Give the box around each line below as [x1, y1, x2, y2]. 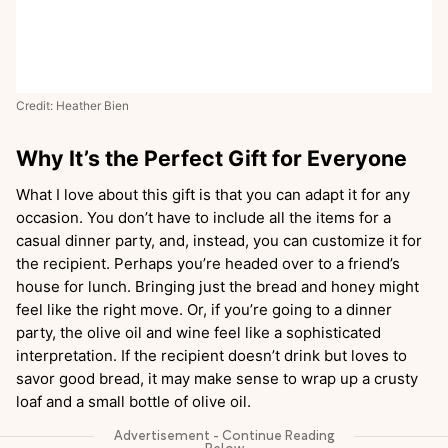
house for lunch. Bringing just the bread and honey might [16, 276, 419, 296]
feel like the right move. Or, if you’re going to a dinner [16, 299, 392, 319]
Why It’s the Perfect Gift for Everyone [16, 144, 407, 171]
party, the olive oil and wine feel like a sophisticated [16, 322, 381, 342]
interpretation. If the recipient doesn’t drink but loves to [16, 345, 407, 365]
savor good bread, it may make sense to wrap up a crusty [16, 368, 418, 388]
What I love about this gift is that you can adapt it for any [16, 184, 410, 204]
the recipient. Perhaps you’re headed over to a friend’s [16, 253, 400, 273]
